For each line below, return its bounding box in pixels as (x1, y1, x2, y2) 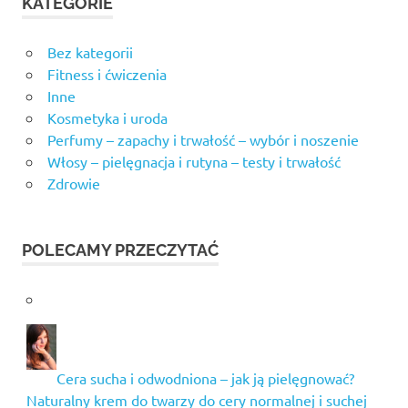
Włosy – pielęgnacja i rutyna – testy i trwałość (46, 152, 341, 171)
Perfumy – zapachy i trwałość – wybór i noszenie (46, 130, 359, 149)
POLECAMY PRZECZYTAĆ (22, 240, 219, 260)
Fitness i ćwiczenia (46, 65, 167, 84)
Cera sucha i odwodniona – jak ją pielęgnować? (56, 368, 354, 387)
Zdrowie (46, 174, 100, 193)
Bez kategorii (46, 43, 133, 62)
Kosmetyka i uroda (46, 108, 168, 127)
